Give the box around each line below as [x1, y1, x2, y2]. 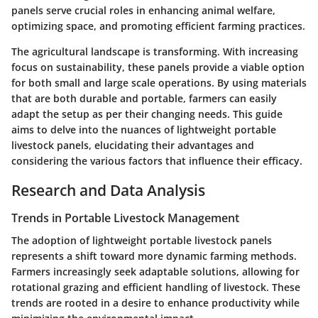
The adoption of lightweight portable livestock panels [11, 234, 272, 248]
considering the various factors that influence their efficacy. [11, 153, 302, 168]
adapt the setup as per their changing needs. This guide [11, 106, 283, 121]
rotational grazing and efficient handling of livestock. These [11, 280, 300, 295]
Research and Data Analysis [11, 180, 205, 200]
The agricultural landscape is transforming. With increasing [11, 44, 298, 58]
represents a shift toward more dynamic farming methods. [11, 249, 297, 263]
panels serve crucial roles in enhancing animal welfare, [11, 3, 275, 17]
